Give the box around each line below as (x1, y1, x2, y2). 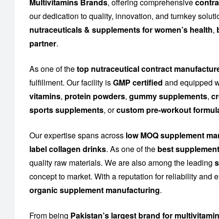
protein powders (65, 90, 125, 102)
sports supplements (29, 104, 104, 116)
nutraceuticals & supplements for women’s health (29, 24, 213, 36)
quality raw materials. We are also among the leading (29, 157, 215, 169)
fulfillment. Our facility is (29, 77, 113, 88)
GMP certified (113, 77, 163, 88)
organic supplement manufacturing (29, 184, 160, 196)
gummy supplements (129, 90, 207, 102)
